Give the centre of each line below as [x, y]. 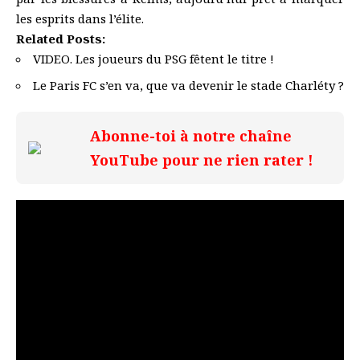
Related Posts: [61, 38]
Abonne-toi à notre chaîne [191, 136]
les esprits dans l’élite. [80, 18]
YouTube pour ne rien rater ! [202, 160]
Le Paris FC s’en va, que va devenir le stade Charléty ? [188, 86]
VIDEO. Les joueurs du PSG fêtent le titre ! [153, 58]
